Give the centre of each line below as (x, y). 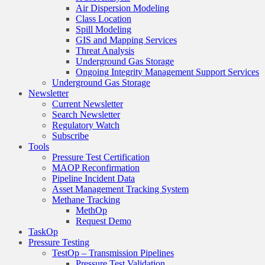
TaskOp (43, 231)
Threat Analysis (105, 50)
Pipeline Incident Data (93, 178)
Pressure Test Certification (101, 157)
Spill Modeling (104, 29)
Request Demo (104, 221)
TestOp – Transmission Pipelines (113, 253)
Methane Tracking (86, 199)
